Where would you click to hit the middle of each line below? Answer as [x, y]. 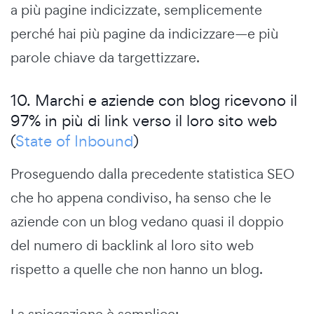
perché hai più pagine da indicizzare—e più [144, 33]
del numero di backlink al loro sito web [132, 245]
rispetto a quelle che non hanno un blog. [137, 269]
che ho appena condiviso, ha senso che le [141, 197]
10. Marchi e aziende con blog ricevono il [154, 100]
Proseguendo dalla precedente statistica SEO [152, 173]
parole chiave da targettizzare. [105, 57]
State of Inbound [74, 141]
